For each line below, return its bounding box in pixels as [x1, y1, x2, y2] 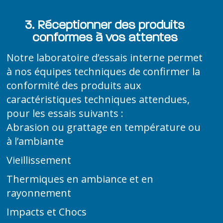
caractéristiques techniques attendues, [6, 93, 190, 107]
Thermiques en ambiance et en [6, 172, 154, 186]
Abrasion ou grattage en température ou [6, 120, 201, 134]
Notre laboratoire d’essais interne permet [6, 51, 203, 65]
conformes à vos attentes [32, 29, 178, 45]
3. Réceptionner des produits [25, 17, 185, 32]
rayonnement [6, 186, 72, 200]
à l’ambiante [6, 134, 64, 148]
